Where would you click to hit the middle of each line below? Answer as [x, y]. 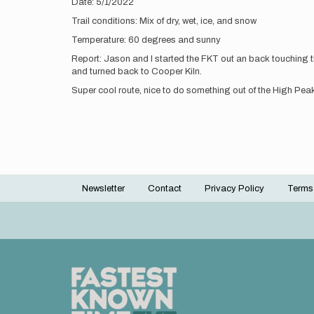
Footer [101, 197]
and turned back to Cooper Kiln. [137, 71]
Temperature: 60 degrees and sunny [146, 40]
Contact [165, 189]
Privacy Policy [234, 189]
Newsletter [103, 189]
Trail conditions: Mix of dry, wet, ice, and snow [164, 21]
